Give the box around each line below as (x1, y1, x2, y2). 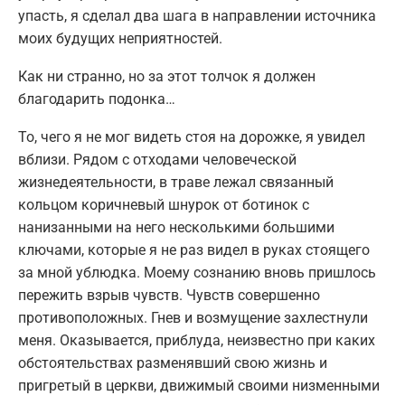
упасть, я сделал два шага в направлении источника (18, 7, 376, 25)
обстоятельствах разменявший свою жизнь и (18, 354, 327, 372)
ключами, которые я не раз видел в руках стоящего (18, 241, 370, 259)
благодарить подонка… (18, 90, 175, 108)
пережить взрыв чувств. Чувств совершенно (18, 287, 320, 305)
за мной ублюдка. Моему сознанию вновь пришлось (18, 264, 376, 282)
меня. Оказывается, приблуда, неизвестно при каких (18, 332, 375, 350)
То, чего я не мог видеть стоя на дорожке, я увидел (18, 128, 365, 146)
